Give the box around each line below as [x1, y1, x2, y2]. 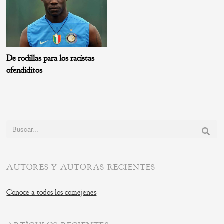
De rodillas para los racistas [6, 52, 95, 64]
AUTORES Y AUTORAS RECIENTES [6, 162, 156, 173]
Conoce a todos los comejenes [6, 187, 97, 198]
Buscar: [6, 122, 26, 131]
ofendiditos [6, 64, 43, 76]
